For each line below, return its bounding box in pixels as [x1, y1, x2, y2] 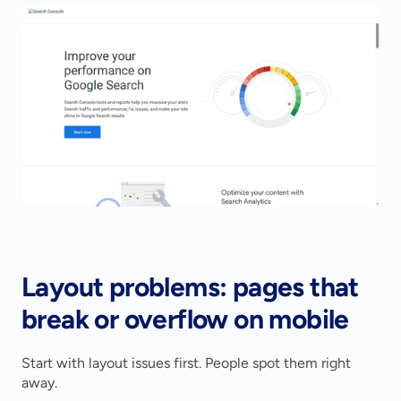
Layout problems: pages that [21, 270, 359, 304]
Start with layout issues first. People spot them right [21, 354, 351, 372]
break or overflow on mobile [21, 303, 349, 337]
